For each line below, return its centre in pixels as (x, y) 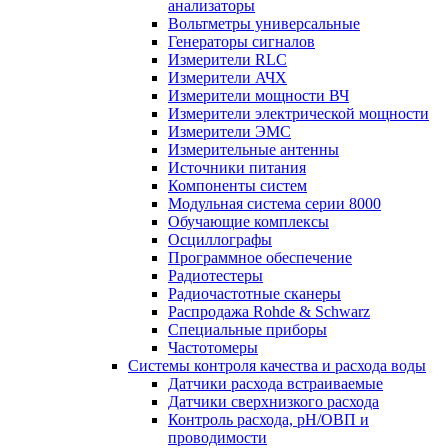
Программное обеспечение (260, 257)
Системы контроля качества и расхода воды (277, 365)
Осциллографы (220, 239)
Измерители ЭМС (229, 131)
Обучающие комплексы (248, 221)
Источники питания (237, 167)
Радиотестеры (215, 275)
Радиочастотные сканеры (254, 293)
